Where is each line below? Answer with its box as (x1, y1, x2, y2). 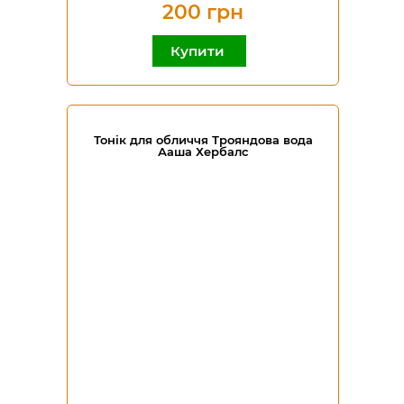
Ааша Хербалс (157, 144, 249, 159)
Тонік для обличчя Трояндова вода (93, 133, 313, 147)
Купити (170, 42, 228, 60)
